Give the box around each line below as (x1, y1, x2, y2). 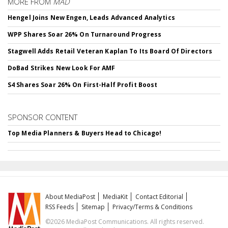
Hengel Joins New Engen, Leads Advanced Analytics (8, 13, 175, 22)
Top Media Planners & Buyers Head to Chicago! (8, 128, 162, 137)
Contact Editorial (135, 192, 184, 201)
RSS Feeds (45, 202, 74, 211)
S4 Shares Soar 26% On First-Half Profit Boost (8, 80, 158, 89)
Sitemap (81, 202, 105, 211)
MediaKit (103, 192, 128, 201)
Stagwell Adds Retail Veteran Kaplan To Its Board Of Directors (8, 46, 213, 55)
